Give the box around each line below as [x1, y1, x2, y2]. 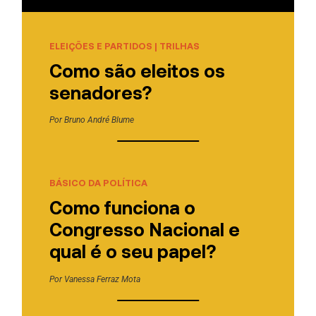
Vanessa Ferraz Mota [63, 274, 140, 284]
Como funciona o [49, 196, 195, 218]
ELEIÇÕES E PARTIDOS [49, 39, 152, 51]
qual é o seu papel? [49, 240, 216, 262]
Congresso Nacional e [49, 218, 240, 240]
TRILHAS [159, 39, 200, 51]
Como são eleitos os [49, 59, 225, 81]
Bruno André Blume [63, 115, 134, 126]
